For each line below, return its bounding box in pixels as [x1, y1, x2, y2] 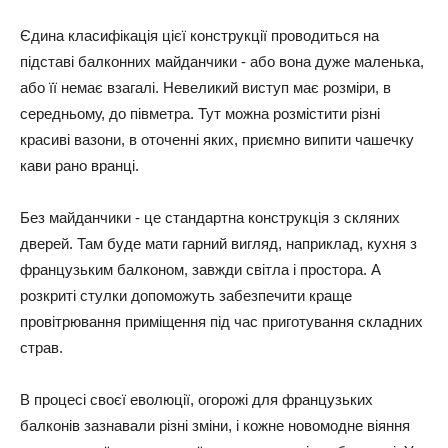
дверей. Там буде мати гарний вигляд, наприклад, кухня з [20, 235, 417, 253]
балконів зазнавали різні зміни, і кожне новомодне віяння [20, 417, 410, 435]
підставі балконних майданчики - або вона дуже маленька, [20, 53, 424, 71]
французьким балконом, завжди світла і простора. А [20, 261, 381, 279]
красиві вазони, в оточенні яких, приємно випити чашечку [20, 131, 414, 149]
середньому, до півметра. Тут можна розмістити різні [20, 105, 380, 123]
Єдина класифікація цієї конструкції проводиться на [20, 27, 379, 45]
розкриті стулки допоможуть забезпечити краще [20, 287, 352, 305]
